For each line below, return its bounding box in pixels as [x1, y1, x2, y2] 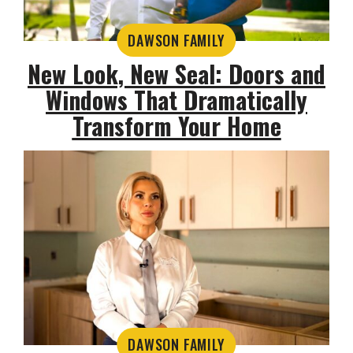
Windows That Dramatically [46, 82, 307, 118]
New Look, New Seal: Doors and [28, 56, 325, 92]
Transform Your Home [72, 108, 281, 144]
